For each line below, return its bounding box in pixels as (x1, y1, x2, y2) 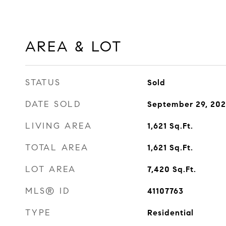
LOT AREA (25, 164, 76, 175)
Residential (147, 208, 194, 217)
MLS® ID (25, 186, 70, 196)
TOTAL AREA (25, 142, 89, 153)
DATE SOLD (25, 99, 81, 109)
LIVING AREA (25, 121, 92, 131)
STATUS (25, 77, 61, 88)
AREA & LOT (25, 37, 123, 55)
